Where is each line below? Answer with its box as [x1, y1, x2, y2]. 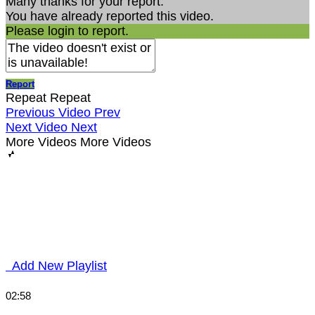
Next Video [6, 120, 67, 135]
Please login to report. [6, 24, 129, 39]
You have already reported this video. [6, 9, 214, 24]
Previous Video [6, 105, 91, 120]
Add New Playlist [6, 259, 107, 274]
